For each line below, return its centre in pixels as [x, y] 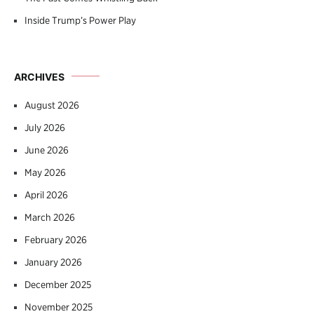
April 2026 [46, 194]
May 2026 [45, 172]
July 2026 [45, 127]
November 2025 [59, 307]
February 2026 [56, 239]
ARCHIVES [39, 76]
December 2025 [58, 284]
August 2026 [52, 105]
